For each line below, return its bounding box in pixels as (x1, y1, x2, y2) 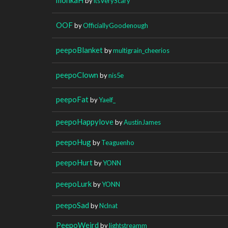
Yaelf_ (99, 95, 116, 104)
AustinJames (124, 118, 161, 126)
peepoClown (56, 70, 98, 79)
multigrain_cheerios (113, 46, 169, 54)
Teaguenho (101, 138, 134, 147)
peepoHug (56, 137, 91, 147)
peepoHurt (56, 157, 93, 167)
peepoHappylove (56, 117, 113, 126)
